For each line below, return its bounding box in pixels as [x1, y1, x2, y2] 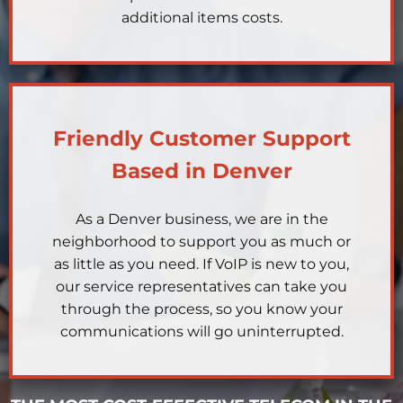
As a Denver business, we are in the [75, 210, 328, 228]
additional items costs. [121, 9, 282, 27]
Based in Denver [111, 158, 292, 184]
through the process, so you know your [60, 300, 343, 318]
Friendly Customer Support [52, 126, 351, 152]
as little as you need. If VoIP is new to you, [54, 255, 349, 273]
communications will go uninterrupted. [59, 323, 344, 341]
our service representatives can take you [56, 278, 347, 296]
